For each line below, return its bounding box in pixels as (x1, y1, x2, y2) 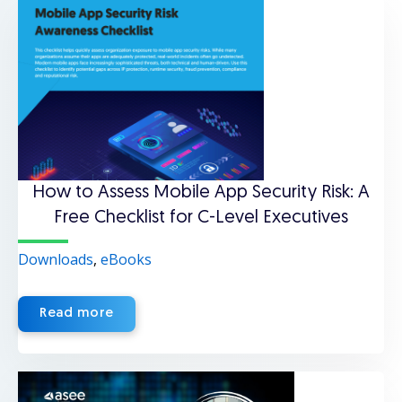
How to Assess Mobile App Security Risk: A (32, 184, 370, 202)
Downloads (18, 249, 93, 269)
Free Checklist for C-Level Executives (54, 209, 348, 227)
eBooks (100, 249, 152, 269)
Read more (39, 307, 115, 320)
